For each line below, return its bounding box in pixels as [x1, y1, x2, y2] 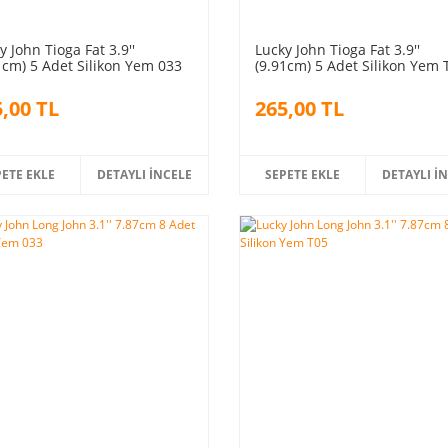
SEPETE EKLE [265, 165, 341, 183]
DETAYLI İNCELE [97, 165, 193, 183]
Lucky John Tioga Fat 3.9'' [254, 39, 420, 59]
